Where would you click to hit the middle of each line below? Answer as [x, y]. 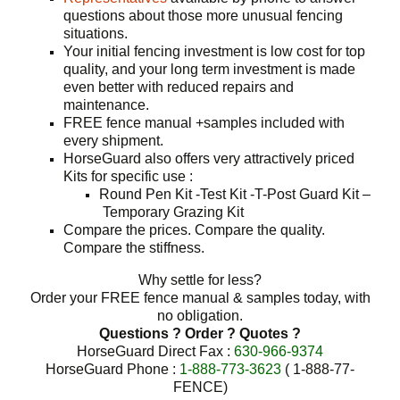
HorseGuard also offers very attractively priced [209, 158]
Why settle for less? [200, 279]
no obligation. [200, 315]
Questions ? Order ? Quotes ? [200, 333]
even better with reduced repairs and [179, 87]
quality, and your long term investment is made [210, 69]
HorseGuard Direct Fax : [155, 351]
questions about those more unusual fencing [204, 15]
